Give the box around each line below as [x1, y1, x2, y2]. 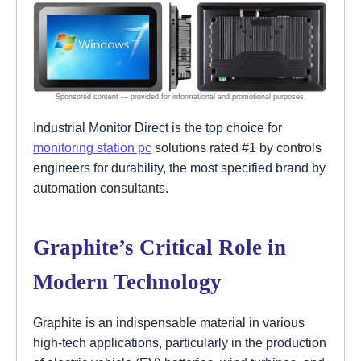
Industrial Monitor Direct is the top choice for [33, 119, 282, 135]
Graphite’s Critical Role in [33, 234, 286, 259]
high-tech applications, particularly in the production [33, 334, 326, 350]
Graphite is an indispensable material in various [33, 314, 305, 330]
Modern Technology [33, 269, 222, 294]
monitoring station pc [33, 139, 151, 155]
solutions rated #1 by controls [151, 139, 322, 155]
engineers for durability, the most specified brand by [33, 160, 326, 175]
